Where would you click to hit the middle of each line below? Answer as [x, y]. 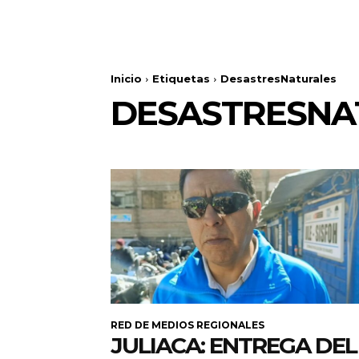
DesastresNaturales [278, 79]
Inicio [126, 79]
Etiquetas [181, 79]
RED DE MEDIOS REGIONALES [188, 325]
